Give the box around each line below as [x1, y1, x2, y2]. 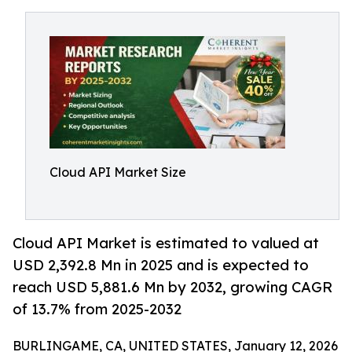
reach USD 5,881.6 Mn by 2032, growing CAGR [13, 278, 332, 296]
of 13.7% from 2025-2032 [13, 300, 181, 318]
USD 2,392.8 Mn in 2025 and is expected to [13, 256, 309, 274]
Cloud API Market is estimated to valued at [13, 234, 319, 252]
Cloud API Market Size [49, 164, 186, 180]
